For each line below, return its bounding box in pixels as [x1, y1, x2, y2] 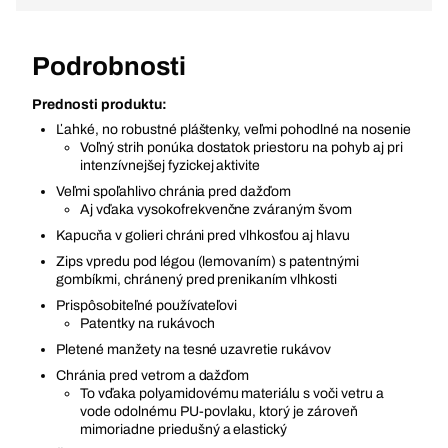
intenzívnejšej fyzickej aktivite [80, 158, 261, 173]
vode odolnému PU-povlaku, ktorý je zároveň [80, 404, 359, 419]
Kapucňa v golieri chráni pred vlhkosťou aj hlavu [56, 228, 350, 243]
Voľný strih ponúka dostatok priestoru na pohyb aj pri [80, 140, 403, 155]
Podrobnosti [32, 52, 186, 80]
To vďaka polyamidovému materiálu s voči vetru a [80, 386, 384, 401]
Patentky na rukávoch [80, 316, 215, 331]
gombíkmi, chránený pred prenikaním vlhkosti [56, 272, 338, 287]
